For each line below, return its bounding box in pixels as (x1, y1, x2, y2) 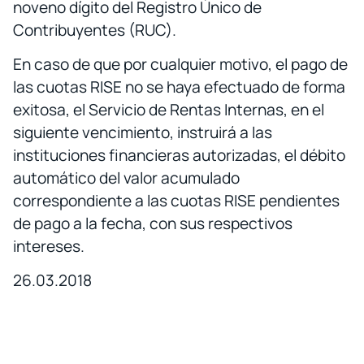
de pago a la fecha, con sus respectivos (13, 213, 292, 235)
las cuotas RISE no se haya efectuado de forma (13, 76, 345, 98)
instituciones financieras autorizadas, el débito (13, 145, 345, 167)
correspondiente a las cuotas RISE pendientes (13, 190, 340, 212)
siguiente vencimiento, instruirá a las (13, 122, 272, 144)
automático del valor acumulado (13, 167, 240, 189)
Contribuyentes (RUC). (13, 19, 176, 41)
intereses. (13, 236, 84, 258)
